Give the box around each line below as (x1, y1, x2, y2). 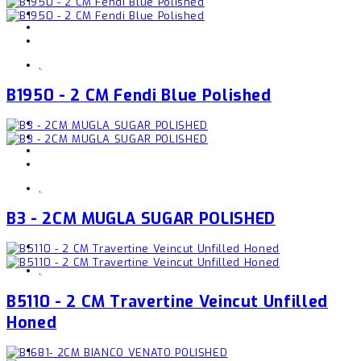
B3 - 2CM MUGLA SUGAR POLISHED (6, 208, 276, 230)
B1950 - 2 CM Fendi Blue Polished (6, 84, 272, 106)
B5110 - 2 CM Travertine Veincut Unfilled (6, 290, 328, 312)
